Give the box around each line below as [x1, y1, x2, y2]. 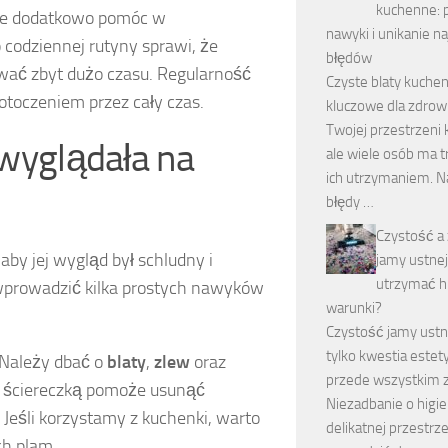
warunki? [326, 298, 382, 317]
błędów [326, 48, 372, 67]
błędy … [326, 192, 374, 211]
